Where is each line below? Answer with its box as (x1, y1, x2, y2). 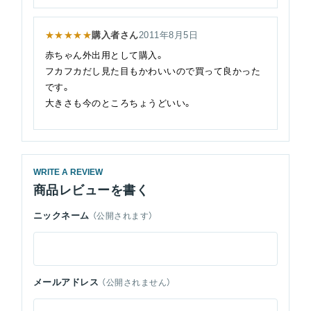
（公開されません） (101, 277, 171, 287)
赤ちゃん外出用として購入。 (44, 50, 165, 61)
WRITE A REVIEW (33, 167, 103, 178)
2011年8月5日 (138, 30, 199, 41)
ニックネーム (33, 210, 90, 221)
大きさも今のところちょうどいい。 (44, 98, 193, 109)
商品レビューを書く (33, 183, 149, 198)
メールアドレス (33, 277, 99, 288)
